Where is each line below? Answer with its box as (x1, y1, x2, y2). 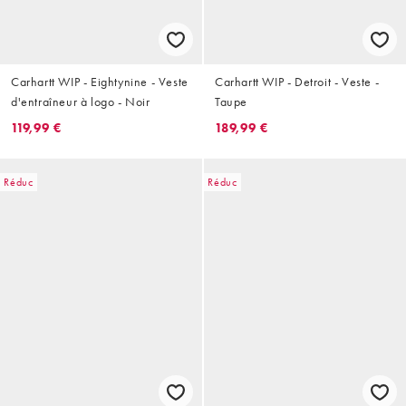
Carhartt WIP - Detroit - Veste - (215, 73, 380, 91)
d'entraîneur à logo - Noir (11, 93, 150, 111)
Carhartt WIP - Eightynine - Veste (11, 73, 188, 91)
